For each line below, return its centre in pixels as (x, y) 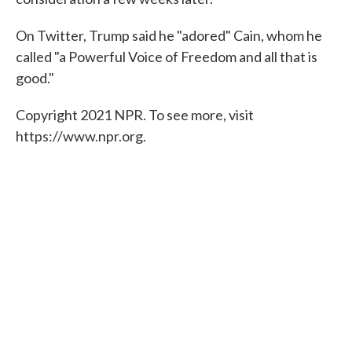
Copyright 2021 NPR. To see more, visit (135, 115)
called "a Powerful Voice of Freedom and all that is (167, 57)
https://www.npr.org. (81, 136)
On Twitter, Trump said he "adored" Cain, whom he (169, 35)
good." (35, 78)
